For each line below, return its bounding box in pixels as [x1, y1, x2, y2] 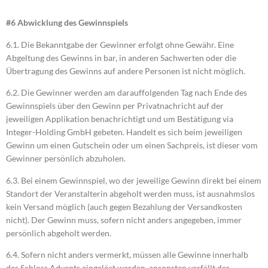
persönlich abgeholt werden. [6, 227, 111, 238]
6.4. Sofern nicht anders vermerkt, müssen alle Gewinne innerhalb [6, 249, 248, 260]
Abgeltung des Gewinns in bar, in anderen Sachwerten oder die [6, 52, 236, 63]
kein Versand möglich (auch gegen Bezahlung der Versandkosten [6, 201, 242, 212]
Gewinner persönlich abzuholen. [6, 153, 126, 164]
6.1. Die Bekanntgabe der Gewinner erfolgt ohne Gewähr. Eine [6, 39, 234, 50]
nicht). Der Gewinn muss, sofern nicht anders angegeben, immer [6, 214, 242, 225]
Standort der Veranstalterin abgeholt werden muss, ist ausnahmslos [6, 188, 255, 199]
